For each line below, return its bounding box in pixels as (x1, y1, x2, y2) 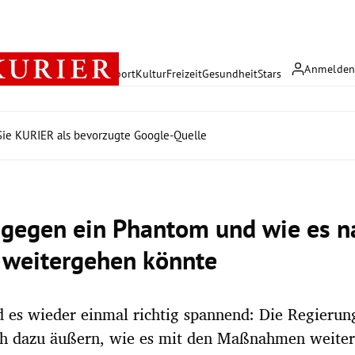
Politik (29, 66, 60, 81)
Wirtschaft (60, 66, 109, 81)
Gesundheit (202, 66, 258, 81)
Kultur (136, 66, 166, 81)
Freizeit (166, 66, 202, 81)
